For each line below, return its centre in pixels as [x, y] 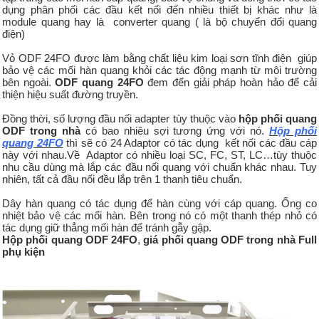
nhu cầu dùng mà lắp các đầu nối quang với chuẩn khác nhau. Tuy [159, 167]
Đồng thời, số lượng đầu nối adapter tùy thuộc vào [120, 118]
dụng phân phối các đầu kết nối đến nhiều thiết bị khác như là [159, 9]
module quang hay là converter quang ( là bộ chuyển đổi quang [159, 21]
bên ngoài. [29, 82]
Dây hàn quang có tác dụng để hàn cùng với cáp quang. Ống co [159, 203]
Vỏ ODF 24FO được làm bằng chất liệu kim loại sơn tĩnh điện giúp [159, 58]
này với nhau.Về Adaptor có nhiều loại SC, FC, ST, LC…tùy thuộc [159, 155]
